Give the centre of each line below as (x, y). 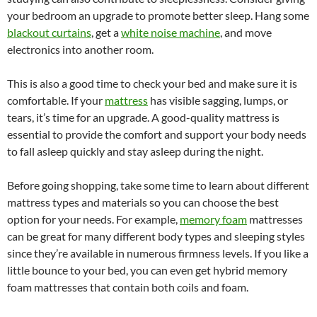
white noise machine (171, 33)
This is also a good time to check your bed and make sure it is (152, 83)
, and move (246, 33)
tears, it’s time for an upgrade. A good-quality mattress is (143, 117)
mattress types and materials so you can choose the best (143, 202)
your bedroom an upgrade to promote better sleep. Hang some (158, 16)
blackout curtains (49, 33)
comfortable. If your (56, 100)
